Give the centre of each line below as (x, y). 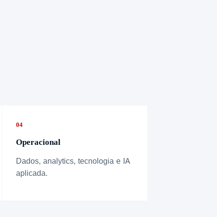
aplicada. (31, 173)
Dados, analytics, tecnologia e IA (73, 161)
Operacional (38, 141)
